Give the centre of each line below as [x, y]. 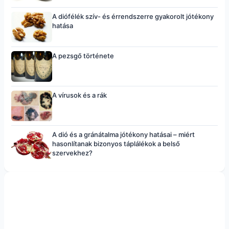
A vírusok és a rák [79, 95]
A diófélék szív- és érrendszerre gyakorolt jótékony [133, 16]
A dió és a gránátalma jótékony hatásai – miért [123, 134]
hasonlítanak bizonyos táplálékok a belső [116, 144]
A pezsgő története [83, 56]
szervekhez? [72, 153]
